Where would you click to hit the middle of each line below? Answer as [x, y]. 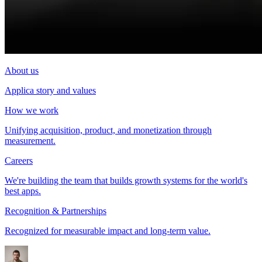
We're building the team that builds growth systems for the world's [126, 180]
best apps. [23, 191]
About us [22, 70]
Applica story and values [50, 90]
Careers [19, 161]
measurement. [30, 141]
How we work [32, 110]
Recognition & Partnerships [56, 211]
